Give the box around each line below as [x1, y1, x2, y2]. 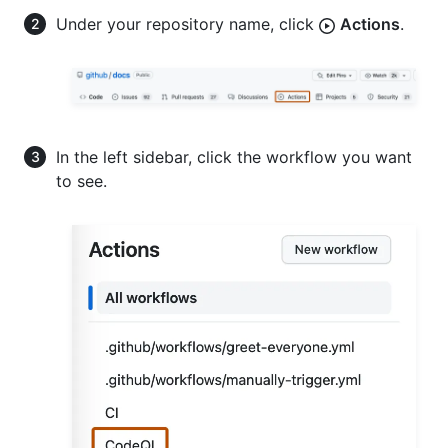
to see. [56, 170, 107, 191]
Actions [340, 13, 400, 34]
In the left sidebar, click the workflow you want [56, 146, 412, 167]
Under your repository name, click [56, 13, 319, 34]
